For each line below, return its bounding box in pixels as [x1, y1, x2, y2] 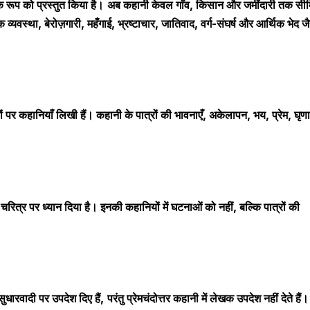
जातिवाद [161, 16, 194, 30]
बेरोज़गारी [44, 16, 81, 30]
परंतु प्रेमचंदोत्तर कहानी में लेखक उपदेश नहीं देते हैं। [107, 291, 309, 306]
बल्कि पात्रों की [239, 199, 300, 214]
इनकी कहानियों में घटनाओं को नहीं [100, 199, 233, 214]
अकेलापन [209, 108, 247, 122]
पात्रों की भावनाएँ [136, 108, 203, 122]
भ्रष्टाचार [118, 16, 155, 30]
